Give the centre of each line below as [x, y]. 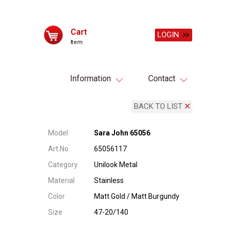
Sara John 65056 [122, 133]
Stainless [109, 180]
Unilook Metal [116, 165]
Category [63, 165]
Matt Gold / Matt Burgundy [137, 196]
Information [90, 78]
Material [61, 180]
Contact [162, 78]
